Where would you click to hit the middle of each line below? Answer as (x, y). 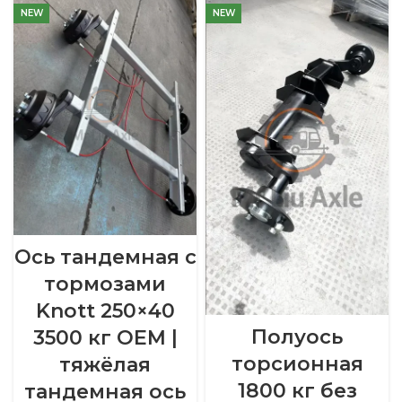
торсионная (297, 364)
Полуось (297, 337)
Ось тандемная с (105, 257)
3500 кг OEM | (105, 337)
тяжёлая (105, 364)
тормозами (105, 284)
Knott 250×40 (105, 310)
